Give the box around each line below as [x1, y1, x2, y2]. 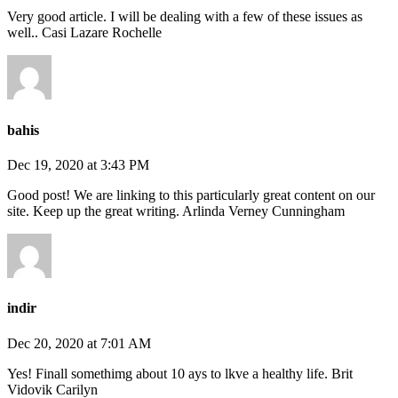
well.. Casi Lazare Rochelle [7, 25, 162, 41]
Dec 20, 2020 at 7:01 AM [7, 335, 151, 351]
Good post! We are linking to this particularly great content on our [7, 187, 375, 203]
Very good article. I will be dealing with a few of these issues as [7, 9, 362, 25]
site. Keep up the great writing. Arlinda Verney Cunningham [7, 203, 345, 219]
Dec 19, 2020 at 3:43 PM [7, 156, 149, 172]
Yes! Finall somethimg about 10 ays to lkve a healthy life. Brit [7, 365, 353, 381]
